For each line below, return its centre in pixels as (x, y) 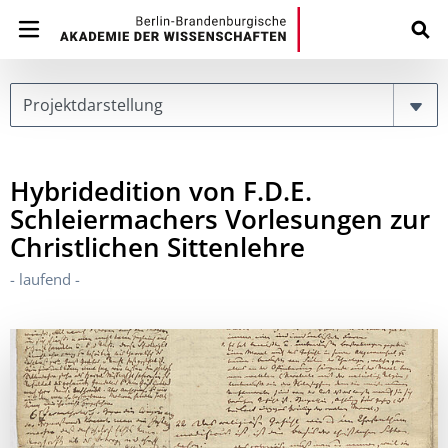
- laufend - (45, 279)
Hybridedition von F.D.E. (161, 191)
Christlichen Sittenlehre (157, 247)
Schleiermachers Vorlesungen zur (220, 219)
